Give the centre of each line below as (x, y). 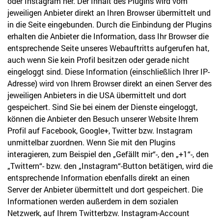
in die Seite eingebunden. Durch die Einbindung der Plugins (110, 24)
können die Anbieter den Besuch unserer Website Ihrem (103, 119)
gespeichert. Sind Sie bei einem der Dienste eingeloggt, (102, 107)
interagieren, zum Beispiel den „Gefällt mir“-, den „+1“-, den (108, 154)
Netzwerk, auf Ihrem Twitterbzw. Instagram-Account (98, 213)
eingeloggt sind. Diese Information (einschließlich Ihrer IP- (109, 71)
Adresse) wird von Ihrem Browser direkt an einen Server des (110, 83)
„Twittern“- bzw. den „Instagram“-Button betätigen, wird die (110, 166)
